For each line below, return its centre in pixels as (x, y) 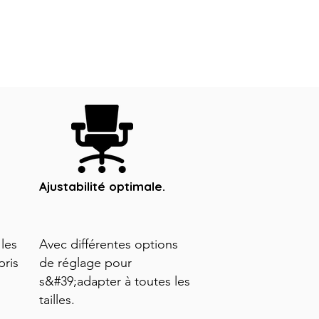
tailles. (57, 300)
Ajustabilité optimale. (102, 186)
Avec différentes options (109, 244)
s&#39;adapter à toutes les (115, 281)
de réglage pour (85, 263)
